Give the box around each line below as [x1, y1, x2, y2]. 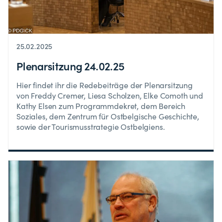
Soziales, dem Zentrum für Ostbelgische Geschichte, [16, 111, 199, 121]
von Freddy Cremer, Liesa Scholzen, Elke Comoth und [16, 90, 203, 101]
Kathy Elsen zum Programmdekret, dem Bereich [16, 100, 186, 111]
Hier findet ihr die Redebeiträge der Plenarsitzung [16, 79, 193, 90]
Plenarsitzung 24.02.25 [16, 57, 124, 73]
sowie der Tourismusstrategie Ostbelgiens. [16, 121, 165, 132]
